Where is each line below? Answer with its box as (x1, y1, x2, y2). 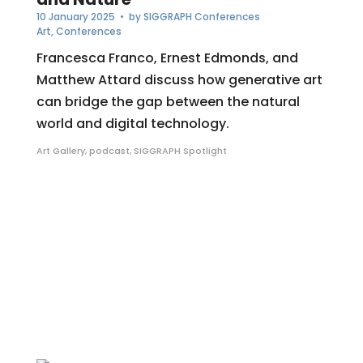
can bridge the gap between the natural (36, 92, 300, 112)
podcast (88, 144, 130, 158)
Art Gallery (36, 144, 85, 158)
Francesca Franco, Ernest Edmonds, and (36, 49, 298, 68)
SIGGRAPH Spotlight (133, 144, 227, 158)
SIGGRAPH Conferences (143, 10, 260, 24)
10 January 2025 (36, 10, 115, 24)
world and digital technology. (36, 114, 229, 134)
